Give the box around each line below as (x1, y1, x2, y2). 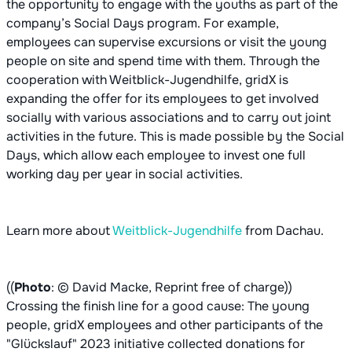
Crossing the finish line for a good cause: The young (6, 298, 310, 315)
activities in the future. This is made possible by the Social (6, 128, 344, 145)
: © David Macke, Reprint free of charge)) (51, 279, 292, 296)
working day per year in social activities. (6, 166, 243, 183)
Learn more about (6, 222, 112, 240)
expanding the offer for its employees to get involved (6, 90, 319, 108)
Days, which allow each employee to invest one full (6, 147, 306, 164)
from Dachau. (242, 222, 324, 240)
